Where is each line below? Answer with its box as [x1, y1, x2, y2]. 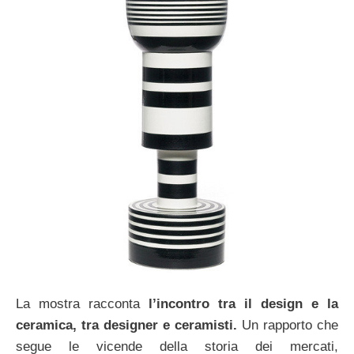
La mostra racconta [16, 296, 140, 312]
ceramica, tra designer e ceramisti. [16, 318, 237, 333]
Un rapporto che [237, 318, 338, 333]
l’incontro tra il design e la [140, 296, 338, 312]
